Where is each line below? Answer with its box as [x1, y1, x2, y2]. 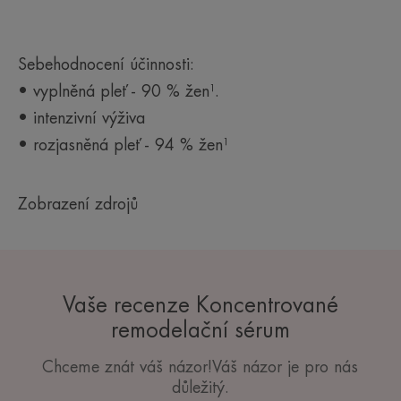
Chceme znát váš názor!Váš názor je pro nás [42, 358, 359, 375]
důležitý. [171, 379, 229, 396]
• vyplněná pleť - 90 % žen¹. [18, 82, 219, 99]
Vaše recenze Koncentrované [62, 294, 338, 316]
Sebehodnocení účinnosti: [18, 55, 194, 73]
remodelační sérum [110, 319, 290, 341]
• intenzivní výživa [18, 109, 145, 126]
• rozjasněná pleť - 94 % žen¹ [18, 136, 228, 153]
